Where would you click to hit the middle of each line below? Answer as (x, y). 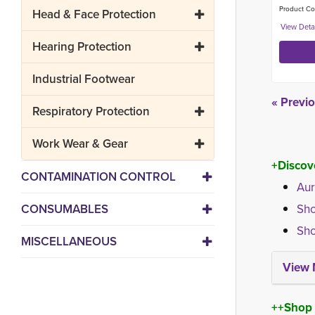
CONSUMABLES (65, 209)
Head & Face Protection (94, 14)
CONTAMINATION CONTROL (98, 177)
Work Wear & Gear (80, 144)
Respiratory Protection (91, 111)
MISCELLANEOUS (69, 242)
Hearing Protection (82, 47)
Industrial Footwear (84, 79)
